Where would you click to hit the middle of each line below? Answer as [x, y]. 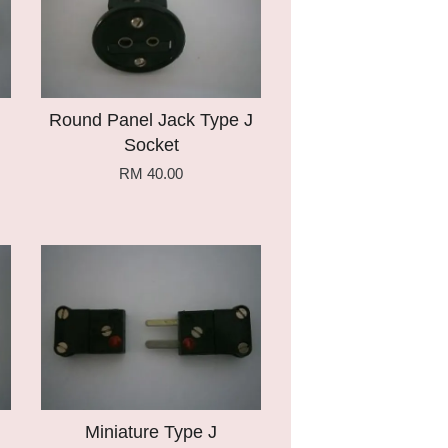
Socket [151, 145]
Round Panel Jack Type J [151, 120]
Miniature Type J [151, 432]
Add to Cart [116, 264]
